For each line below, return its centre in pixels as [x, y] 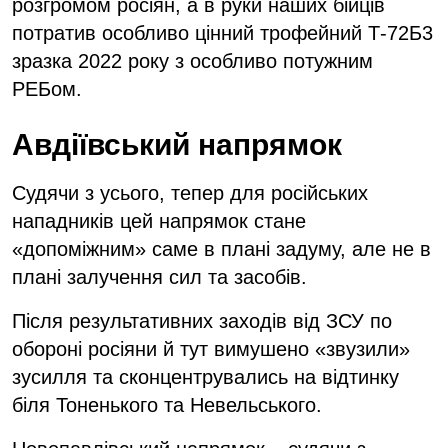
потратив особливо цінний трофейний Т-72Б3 [222, 32]
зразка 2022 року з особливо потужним [192, 60]
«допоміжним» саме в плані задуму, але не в [221, 248]
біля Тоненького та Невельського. [167, 404]
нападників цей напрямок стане [159, 220]
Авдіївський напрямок [177, 144]
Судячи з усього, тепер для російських [190, 192]
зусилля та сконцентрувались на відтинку [205, 376]
